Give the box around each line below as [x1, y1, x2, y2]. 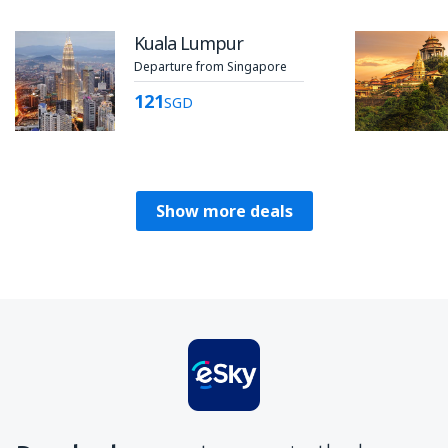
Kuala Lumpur [134, 31, 243, 55]
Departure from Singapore [134, 58, 287, 75]
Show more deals [155, 200, 293, 222]
